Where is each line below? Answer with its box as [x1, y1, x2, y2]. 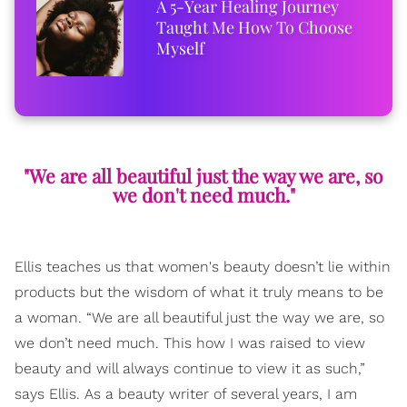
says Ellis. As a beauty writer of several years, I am [15, 385, 357, 403]
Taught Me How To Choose [156, 16, 353, 39]
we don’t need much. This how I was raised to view [15, 334, 365, 352]
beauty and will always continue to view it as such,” [15, 360, 365, 378]
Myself [156, 37, 205, 60]
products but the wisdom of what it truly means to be [15, 283, 383, 302]
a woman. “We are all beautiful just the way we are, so [15, 309, 384, 327]
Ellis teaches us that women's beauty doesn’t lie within [15, 258, 391, 276]
